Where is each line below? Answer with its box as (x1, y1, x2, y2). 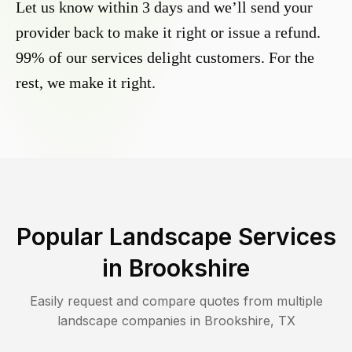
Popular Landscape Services (16, 222, 336, 251)
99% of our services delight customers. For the (16, 49, 314, 67)
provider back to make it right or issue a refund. (16, 24, 321, 42)
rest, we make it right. (16, 74, 156, 92)
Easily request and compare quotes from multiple (29, 293, 323, 310)
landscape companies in (57, 313, 204, 329)
